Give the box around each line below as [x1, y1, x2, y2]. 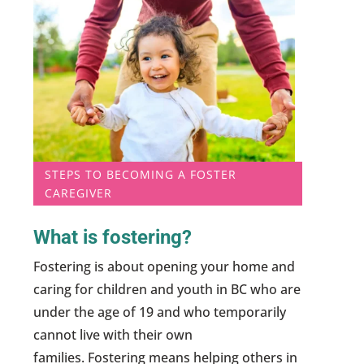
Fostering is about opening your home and [33, 258, 296, 276]
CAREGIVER [45, 184, 113, 201]
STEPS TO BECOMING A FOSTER [45, 166, 237, 182]
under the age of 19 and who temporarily [33, 303, 287, 322]
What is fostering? [33, 226, 193, 249]
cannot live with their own [33, 326, 193, 344]
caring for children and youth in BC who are [33, 280, 301, 299]
